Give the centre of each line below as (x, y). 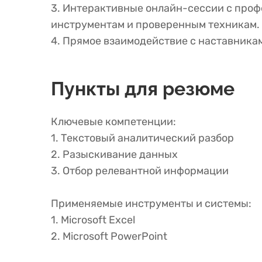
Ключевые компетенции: (113, 122)
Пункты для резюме (143, 89)
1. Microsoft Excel (93, 220)
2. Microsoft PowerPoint (109, 236)
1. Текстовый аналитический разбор (142, 138)
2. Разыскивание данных (114, 154)
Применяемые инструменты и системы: (151, 204)
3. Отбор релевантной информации (140, 171)
